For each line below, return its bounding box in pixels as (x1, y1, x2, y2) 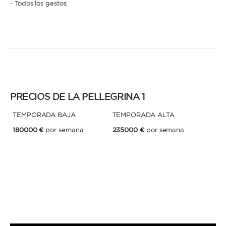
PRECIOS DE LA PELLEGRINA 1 (10, 91, 145, 102)
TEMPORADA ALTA (112, 110, 175, 119)
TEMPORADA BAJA (13, 110, 76, 119)
